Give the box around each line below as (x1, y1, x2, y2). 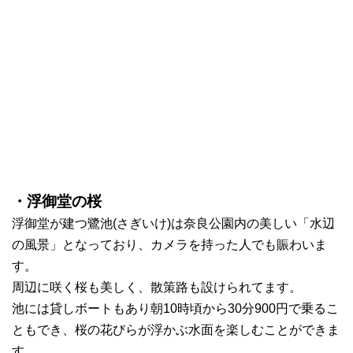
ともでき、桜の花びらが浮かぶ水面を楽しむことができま (12, 322, 340, 336)
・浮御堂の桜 (12, 192, 102, 210)
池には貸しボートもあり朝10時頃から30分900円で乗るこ (12, 301, 339, 315)
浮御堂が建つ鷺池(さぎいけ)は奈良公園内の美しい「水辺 (12, 216, 335, 230)
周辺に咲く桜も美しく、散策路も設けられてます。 (12, 280, 302, 294)
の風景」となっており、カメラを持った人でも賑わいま (12, 237, 327, 251)
